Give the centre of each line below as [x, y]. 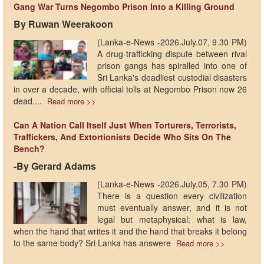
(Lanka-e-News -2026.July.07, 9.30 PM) [172, 42]
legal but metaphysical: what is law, [172, 220]
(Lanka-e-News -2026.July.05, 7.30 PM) [172, 184]
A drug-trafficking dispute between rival [172, 54]
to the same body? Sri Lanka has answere [93, 243]
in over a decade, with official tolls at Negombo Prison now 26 [131, 89]
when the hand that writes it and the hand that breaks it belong [131, 231]
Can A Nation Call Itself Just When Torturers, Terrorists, [125, 125]
